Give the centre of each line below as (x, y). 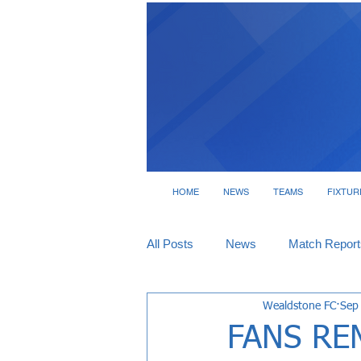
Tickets (198, 308)
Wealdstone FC (299, 306)
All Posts (170, 244)
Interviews (276, 308)
